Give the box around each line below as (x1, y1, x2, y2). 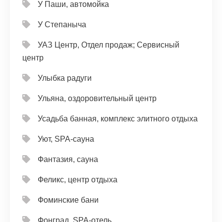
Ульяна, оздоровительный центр (38, 94, 157, 103)
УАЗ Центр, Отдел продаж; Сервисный (38, 41, 179, 49)
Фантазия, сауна (38, 155, 98, 164)
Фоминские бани (38, 196, 99, 204)
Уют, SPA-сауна (38, 135, 94, 143)
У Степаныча (38, 20, 86, 29)
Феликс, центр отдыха (38, 175, 117, 184)
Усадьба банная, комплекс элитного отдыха (38, 114, 198, 123)
